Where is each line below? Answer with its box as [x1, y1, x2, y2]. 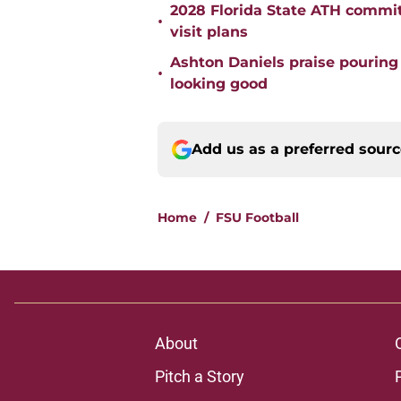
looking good [170, 75, 268, 93]
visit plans [170, 23, 248, 41]
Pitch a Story [154, 367, 244, 387]
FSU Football [216, 209, 299, 226]
